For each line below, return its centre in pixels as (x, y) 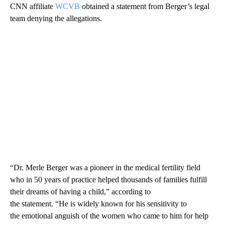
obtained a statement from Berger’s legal (145, 6)
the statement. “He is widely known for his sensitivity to (98, 203)
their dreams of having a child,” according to (80, 191)
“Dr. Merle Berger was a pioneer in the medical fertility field (105, 167)
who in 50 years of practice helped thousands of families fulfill (108, 179)
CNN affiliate (33, 6)
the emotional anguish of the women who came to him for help (109, 215)
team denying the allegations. (56, 18)
